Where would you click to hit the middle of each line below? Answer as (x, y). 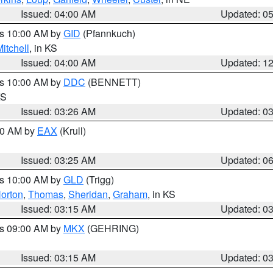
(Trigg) (99, 179)
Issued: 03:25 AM (58, 160)
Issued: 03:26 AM (58, 111)
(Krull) (72, 131)
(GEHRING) (112, 228)
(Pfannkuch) (108, 33)
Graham (130, 194)
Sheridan (88, 194)
